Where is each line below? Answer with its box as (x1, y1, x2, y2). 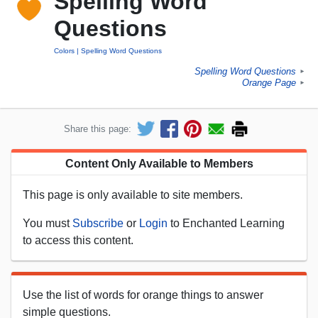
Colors (54, 47, 75, 55)
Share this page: (64, 123, 131, 134)
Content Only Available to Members (65, 157, 253, 170)
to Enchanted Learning (168, 216, 285, 229)
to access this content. (23, 234, 133, 246)
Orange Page (242, 77, 296, 89)
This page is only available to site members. (23, 188, 243, 201)
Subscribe (72, 216, 124, 229)
